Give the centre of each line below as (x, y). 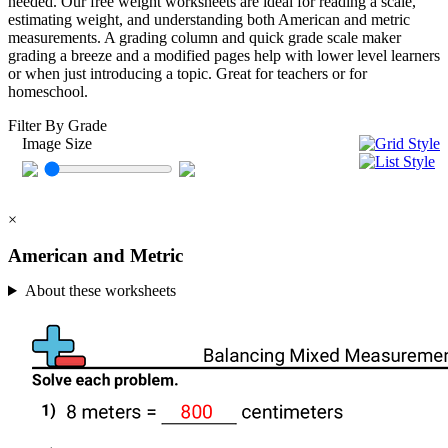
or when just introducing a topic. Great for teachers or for (187, 74)
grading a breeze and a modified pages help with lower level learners (224, 56)
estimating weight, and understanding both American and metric (209, 20)
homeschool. (48, 92)
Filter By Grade (57, 126)
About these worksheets (100, 291)
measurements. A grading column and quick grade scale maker (204, 38)
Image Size (57, 144)
